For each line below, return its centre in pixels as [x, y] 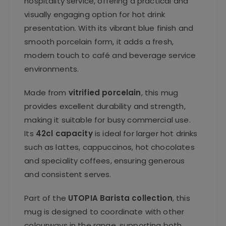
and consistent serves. [68, 174]
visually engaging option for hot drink [95, 14]
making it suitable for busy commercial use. [107, 120]
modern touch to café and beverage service [110, 55]
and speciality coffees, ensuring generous [105, 160]
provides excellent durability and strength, [105, 106]
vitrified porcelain [105, 92]
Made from [46, 92]
